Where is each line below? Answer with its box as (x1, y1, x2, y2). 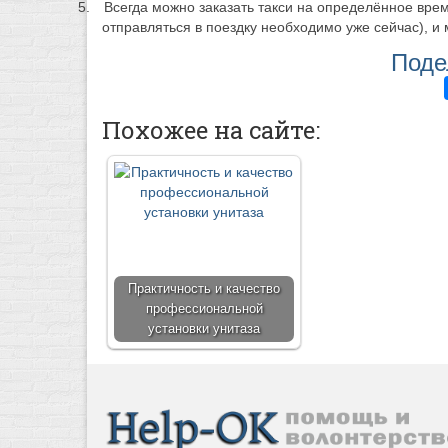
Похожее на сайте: (102, 113, 320, 146)
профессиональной (145, 301, 263, 316)
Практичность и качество (128, 281, 280, 296)
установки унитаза (148, 321, 260, 336)
